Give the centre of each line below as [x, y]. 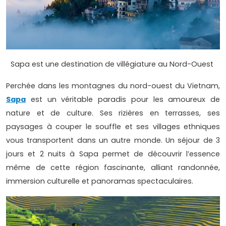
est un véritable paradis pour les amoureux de [123, 100]
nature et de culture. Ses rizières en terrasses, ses [113, 113]
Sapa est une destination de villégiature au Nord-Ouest [113, 64]
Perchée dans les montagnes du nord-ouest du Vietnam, [113, 86]
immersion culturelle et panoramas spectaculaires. [100, 181]
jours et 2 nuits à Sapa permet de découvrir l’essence [113, 154]
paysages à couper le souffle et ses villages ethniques [113, 127]
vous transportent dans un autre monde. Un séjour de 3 [113, 140]
